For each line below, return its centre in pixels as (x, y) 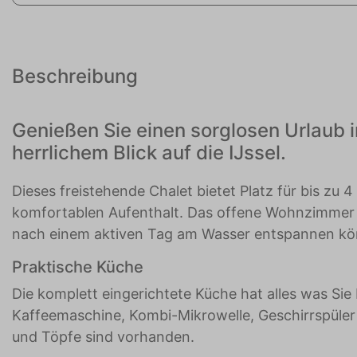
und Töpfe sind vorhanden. (103, 337)
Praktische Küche (78, 267)
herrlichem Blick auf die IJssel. (149, 153)
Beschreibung (75, 76)
